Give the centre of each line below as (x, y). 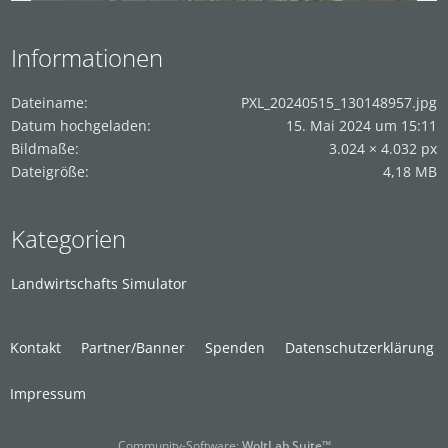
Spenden (235, 347)
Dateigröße (48, 171)
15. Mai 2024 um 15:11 (361, 125)
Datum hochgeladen (79, 125)
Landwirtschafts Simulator (99, 283)
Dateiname (47, 102)
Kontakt (35, 347)
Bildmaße (43, 148)
